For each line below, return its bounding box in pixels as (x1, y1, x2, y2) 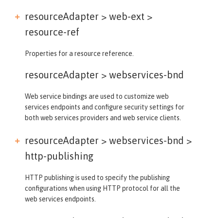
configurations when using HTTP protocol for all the (25, 184, 180, 192)
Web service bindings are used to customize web (25, 92, 169, 100)
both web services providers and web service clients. (25, 113, 181, 122)
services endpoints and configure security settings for (25, 103, 184, 111)
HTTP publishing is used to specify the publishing (25, 173, 170, 182)
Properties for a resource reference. (25, 49, 134, 57)
